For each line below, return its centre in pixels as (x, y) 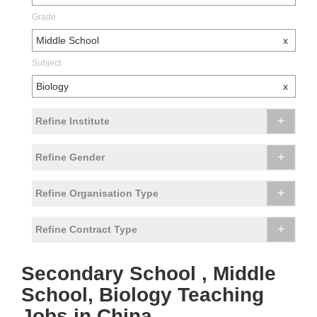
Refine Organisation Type (97, 194)
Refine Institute (73, 121)
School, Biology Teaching (143, 295)
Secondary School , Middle (149, 274)
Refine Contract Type (86, 230)
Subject (46, 63)
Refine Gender (70, 157)
